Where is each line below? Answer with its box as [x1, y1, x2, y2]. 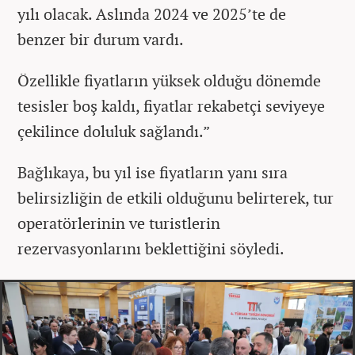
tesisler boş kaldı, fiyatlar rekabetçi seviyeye [17, 95, 325, 117]
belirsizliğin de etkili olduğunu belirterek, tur [17, 187, 334, 209]
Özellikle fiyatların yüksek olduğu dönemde [17, 70, 321, 92]
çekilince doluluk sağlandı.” [17, 120, 210, 143]
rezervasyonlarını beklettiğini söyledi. [17, 238, 284, 260]
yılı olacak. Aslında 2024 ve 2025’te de [17, 3, 286, 25]
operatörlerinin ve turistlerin [17, 212, 220, 235]
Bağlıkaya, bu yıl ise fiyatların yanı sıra [17, 162, 288, 184]
